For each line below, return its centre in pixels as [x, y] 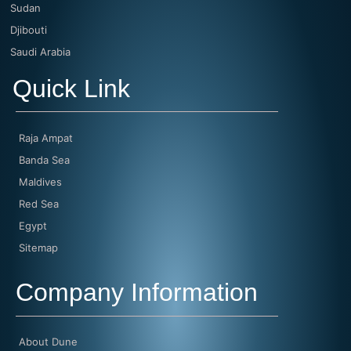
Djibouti [28, 29]
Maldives [40, 182]
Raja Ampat [45, 138]
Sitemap [38, 248]
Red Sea [38, 204]
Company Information [136, 293]
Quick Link [71, 88]
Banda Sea [44, 160]
